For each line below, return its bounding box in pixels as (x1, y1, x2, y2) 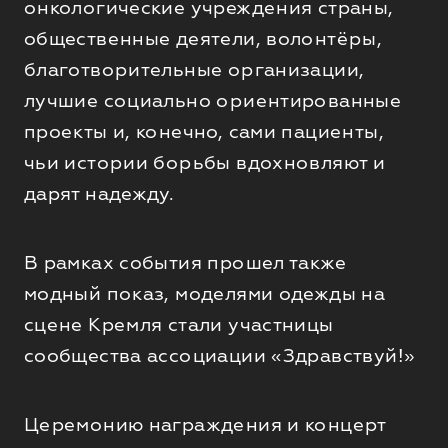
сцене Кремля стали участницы (23, 312, 334, 335)
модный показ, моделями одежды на (23, 281, 386, 304)
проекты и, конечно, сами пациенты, (23, 119, 384, 142)
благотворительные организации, (23, 57, 365, 80)
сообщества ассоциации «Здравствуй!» (23, 343, 420, 366)
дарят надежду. (23, 181, 180, 204)
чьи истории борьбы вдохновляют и (23, 150, 386, 173)
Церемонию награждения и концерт (23, 413, 386, 436)
